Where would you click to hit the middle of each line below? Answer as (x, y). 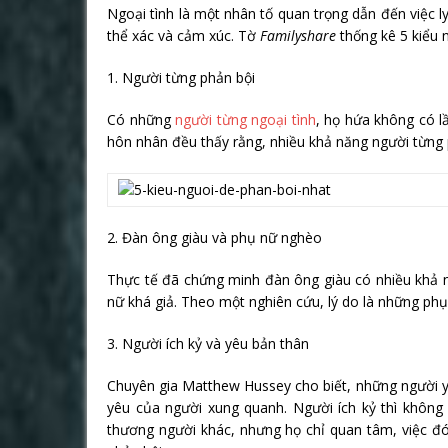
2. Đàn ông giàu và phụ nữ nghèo (214, 237)
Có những (139, 119)
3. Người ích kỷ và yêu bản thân (208, 343)
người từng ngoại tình (243, 119)
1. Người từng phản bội (181, 77)
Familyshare (298, 35)
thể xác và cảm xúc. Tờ (183, 35)
